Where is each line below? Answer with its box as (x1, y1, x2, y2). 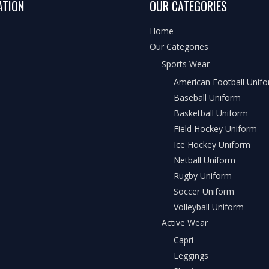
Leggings (174, 250, 208, 262)
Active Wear (162, 216, 208, 228)
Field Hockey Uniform (174, 122, 257, 134)
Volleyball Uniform (174, 201, 244, 213)
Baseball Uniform (174, 91, 241, 103)
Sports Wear (162, 58, 210, 70)
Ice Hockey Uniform (174, 138, 250, 150)
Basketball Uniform (174, 107, 248, 119)
